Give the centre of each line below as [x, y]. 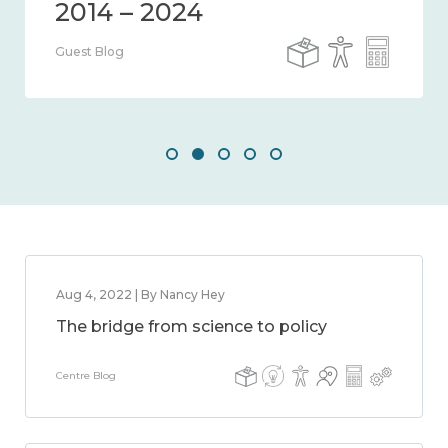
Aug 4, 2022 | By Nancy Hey [140, 294]
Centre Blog [86, 375]
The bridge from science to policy [191, 326]
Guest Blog [89, 51]
